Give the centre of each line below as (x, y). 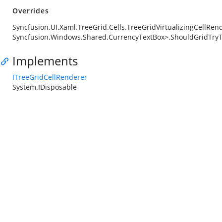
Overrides (31, 11)
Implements (45, 61)
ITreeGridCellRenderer (50, 77)
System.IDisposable (45, 87)
